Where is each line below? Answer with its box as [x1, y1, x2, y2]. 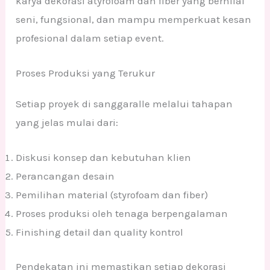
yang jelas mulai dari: [16, 116, 119, 128]
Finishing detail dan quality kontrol [16, 226, 184, 238]
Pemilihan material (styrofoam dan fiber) [16, 189, 209, 201]
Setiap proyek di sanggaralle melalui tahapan [16, 97, 233, 110]
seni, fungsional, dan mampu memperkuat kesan [16, 13, 252, 25]
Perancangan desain [16, 170, 115, 182]
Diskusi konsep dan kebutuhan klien [16, 151, 192, 163]
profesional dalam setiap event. [16, 31, 165, 44]
